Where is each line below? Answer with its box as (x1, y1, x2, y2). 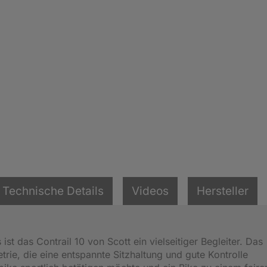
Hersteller (197, 184, 249, 198)
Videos (132, 184, 169, 198)
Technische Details (2, 184, 104, 198)
